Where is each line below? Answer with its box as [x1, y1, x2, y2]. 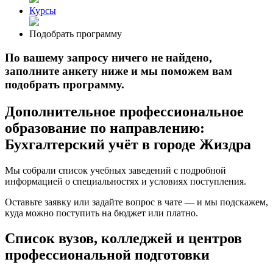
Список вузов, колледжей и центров [5, 230, 242, 247]
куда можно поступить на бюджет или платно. [5, 207, 198, 218]
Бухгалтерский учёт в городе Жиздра [5, 136, 251, 152]
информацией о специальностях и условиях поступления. [5, 175, 246, 186]
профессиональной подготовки [5, 247, 210, 263]
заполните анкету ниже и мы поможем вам [5, 64, 232, 77]
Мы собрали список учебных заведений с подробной [5, 165, 226, 175]
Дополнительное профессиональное [5, 103, 244, 119]
